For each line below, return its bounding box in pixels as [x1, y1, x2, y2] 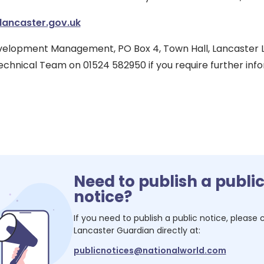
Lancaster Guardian [73, 224, 154, 236]
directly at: [154, 224, 200, 236]
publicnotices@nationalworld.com [73, 244, 226, 256]
